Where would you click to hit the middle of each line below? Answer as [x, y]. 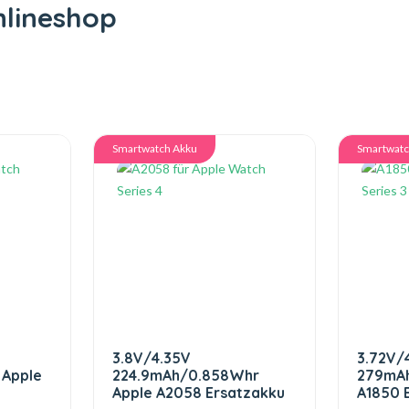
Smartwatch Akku [154, 148]
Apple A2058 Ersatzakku [198, 393]
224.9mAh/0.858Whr [185, 375]
